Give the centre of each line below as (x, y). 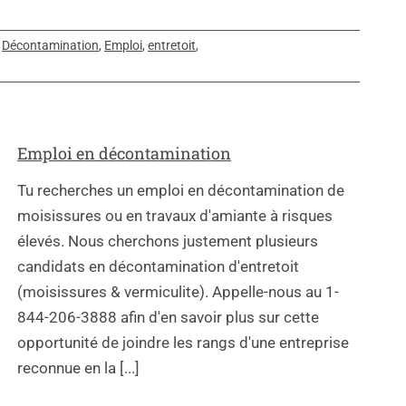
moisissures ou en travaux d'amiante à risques (175, 215)
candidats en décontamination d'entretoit (158, 266)
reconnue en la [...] (78, 367)
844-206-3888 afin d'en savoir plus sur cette (168, 317)
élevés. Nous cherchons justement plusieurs (168, 241)
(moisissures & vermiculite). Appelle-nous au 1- (178, 291)
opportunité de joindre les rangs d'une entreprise (183, 342)
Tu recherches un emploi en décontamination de (181, 190)
